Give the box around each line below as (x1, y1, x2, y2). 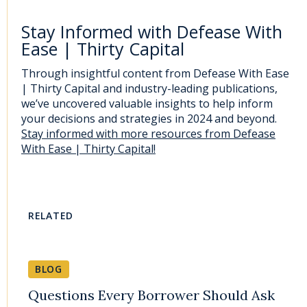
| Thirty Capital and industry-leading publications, (21, 80, 278, 96)
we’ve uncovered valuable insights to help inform (21, 95, 273, 111)
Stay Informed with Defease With (21, 19, 282, 43)
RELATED (28, 209, 73, 222)
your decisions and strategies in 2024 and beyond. (21, 110, 277, 126)
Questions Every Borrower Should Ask (28, 286, 275, 304)
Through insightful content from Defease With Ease (21, 65, 289, 81)
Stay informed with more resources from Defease (21, 125, 275, 141)
